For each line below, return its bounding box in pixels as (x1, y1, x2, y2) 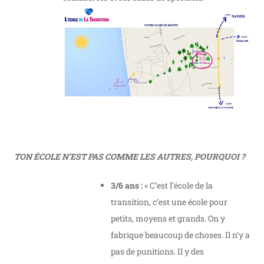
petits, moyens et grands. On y (111, 213, 225, 225)
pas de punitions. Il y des (111, 246, 204, 258)
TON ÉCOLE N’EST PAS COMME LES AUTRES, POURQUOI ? (14, 151, 245, 163)
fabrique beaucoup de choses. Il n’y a (111, 229, 250, 241)
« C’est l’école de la (143, 180, 213, 192)
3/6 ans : (111, 180, 143, 192)
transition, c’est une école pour (111, 196, 227, 208)
